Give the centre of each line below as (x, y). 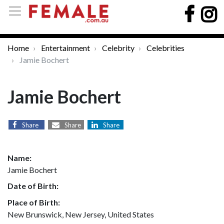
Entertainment (65, 48)
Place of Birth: (34, 202)
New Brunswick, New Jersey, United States (81, 214)
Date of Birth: (33, 186)
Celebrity (118, 48)
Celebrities (165, 48)
